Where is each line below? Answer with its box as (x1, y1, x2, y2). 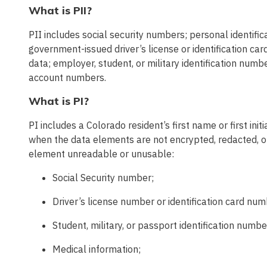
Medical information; (52, 243, 141, 256)
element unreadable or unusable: (29, 148, 174, 160)
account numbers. (29, 72, 106, 84)
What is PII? (29, 4, 92, 18)
